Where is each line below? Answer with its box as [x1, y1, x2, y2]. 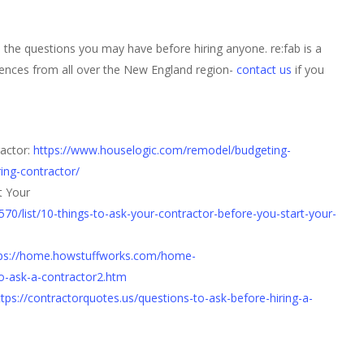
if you [292, 62, 324, 77]
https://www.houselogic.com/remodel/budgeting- [33, 142, 291, 158]
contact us [236, 62, 292, 77]
